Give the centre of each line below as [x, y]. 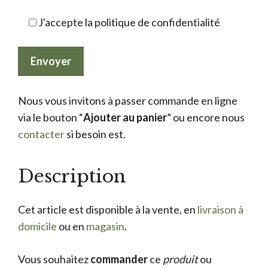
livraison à [220, 209]
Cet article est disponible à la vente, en [108, 209]
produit [180, 259]
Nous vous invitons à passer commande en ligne [128, 100]
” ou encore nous [206, 117]
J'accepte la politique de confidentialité [129, 22]
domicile [37, 226]
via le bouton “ [51, 117]
